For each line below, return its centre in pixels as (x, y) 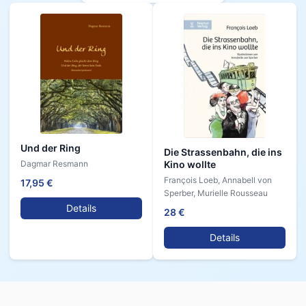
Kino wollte (190, 165)
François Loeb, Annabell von (218, 180)
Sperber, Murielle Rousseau (216, 193)
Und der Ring (51, 148)
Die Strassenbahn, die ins (223, 152)
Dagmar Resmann (54, 164)
